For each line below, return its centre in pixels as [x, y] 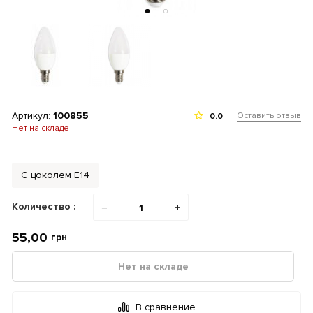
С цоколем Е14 [55, 175]
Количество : [44, 206]
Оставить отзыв [269, 116]
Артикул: [32, 116]
